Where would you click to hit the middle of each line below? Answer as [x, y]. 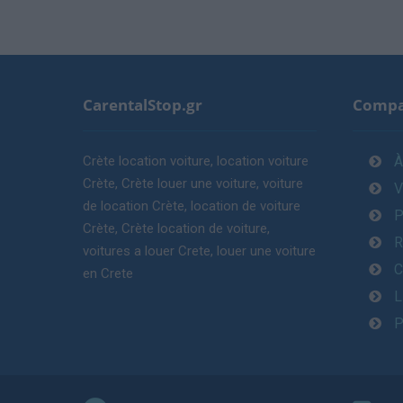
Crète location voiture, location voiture [196, 161]
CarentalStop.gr [143, 105]
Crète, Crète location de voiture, [176, 229]
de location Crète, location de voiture [192, 206]
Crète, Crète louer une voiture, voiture [193, 184]
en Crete [108, 274]
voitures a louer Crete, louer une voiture [199, 251]
